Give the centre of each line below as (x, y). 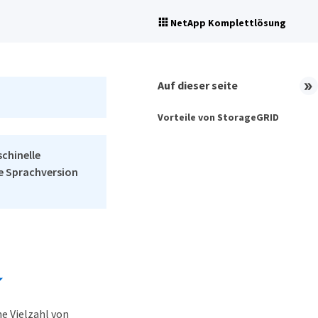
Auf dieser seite (198, 85)
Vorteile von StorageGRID (218, 117)
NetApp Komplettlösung (228, 23)
